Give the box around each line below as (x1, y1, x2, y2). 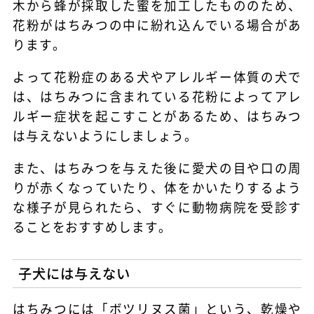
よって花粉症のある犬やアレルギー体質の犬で (12, 68, 302, 86)
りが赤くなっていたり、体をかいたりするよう (12, 178, 302, 196)
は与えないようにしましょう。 (12, 127, 198, 145)
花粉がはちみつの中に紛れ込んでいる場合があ (12, 16, 302, 34)
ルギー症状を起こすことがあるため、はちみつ (12, 107, 302, 125)
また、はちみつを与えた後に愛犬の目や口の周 (12, 158, 302, 177)
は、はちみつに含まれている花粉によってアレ (12, 88, 302, 106)
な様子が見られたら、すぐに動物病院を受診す (12, 198, 302, 216)
